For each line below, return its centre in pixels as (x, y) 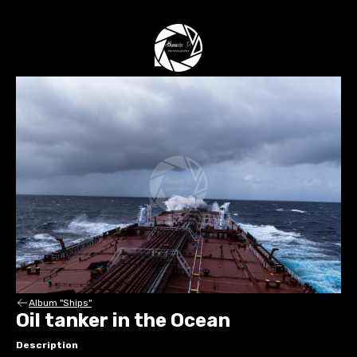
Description (47, 345)
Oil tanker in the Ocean (123, 321)
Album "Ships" (60, 303)
